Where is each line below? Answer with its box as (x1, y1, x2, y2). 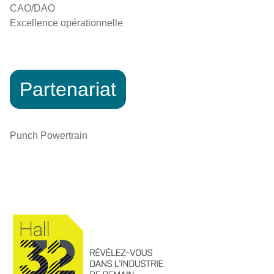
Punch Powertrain (10, 130, 87, 141)
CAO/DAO (10, 2, 55, 13)
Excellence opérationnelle (10, 17, 123, 28)
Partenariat (20, 78, 116, 100)
